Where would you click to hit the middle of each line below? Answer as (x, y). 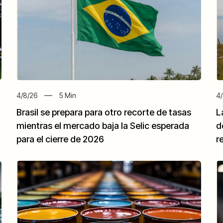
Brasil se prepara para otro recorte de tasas (104, 112)
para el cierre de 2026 (60, 139)
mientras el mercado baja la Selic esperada (103, 126)
